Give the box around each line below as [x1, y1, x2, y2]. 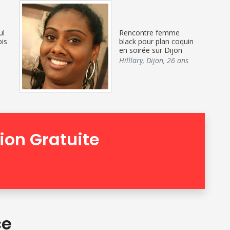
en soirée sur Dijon [119, 45, 182, 55]
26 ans [166, 55, 188, 65]
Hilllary [119, 55, 143, 65]
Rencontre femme [119, 27, 180, 37]
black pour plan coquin [119, 36, 194, 46]
